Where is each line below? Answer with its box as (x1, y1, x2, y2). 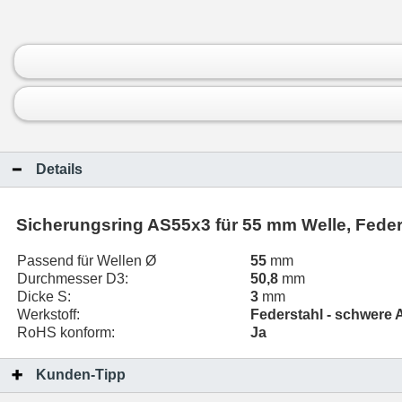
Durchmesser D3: (17, 271, 128, 286)
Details (36, 161, 83, 177)
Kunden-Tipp (36, 367, 126, 383)
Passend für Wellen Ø (17, 253, 156, 268)
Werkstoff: (17, 307, 80, 322)
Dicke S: (17, 289, 71, 304)
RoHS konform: (17, 325, 115, 340)
